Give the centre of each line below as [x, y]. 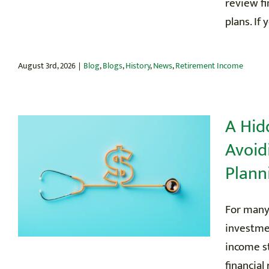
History [138, 65]
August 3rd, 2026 [47, 65]
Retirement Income [209, 65]
